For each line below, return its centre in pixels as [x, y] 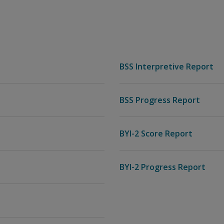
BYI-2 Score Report [156, 133]
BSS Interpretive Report [166, 66]
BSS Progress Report [160, 100]
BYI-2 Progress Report [162, 167]
